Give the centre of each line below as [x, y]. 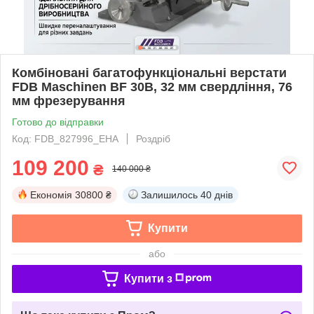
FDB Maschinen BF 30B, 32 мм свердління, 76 [152, 87]
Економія [51, 194]
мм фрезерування [69, 101]
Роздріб [153, 138]
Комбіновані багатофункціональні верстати [149, 73]
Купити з [148, 278]
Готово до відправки [58, 122]
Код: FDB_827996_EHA [65, 138]
